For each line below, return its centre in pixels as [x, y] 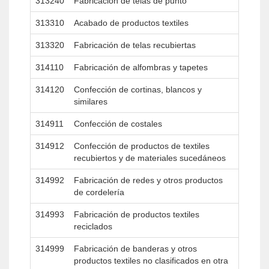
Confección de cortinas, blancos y [138, 89]
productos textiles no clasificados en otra [151, 261]
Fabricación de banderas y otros [135, 249]
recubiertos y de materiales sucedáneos [150, 158]
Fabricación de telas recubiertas [135, 45]
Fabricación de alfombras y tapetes [141, 67]
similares [91, 101]
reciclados [93, 226]
